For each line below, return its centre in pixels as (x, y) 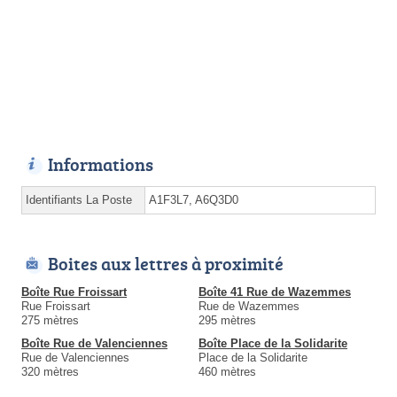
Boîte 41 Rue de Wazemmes (275, 292)
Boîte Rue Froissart (74, 292)
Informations (101, 164)
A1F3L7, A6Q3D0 (194, 200)
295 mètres (227, 321)
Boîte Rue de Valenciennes (94, 344)
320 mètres (50, 372)
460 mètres (227, 372)
